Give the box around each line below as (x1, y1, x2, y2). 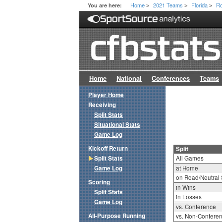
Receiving (88, 101, 116, 110)
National (116, 74, 142, 83)
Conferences (152, 74, 190, 83)
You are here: (87, 1, 122, 9)
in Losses (175, 193, 202, 201)
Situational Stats (94, 120, 140, 129)
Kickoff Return (88, 144, 128, 153)
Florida (191, 1, 208, 9)
